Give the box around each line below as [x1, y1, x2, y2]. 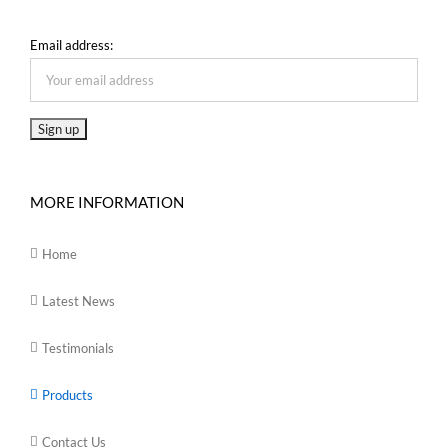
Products [42, 386, 93, 403]
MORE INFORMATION [30, 192, 184, 211]
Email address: [30, 36, 113, 53]
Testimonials [42, 339, 114, 356]
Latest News [42, 292, 115, 309]
